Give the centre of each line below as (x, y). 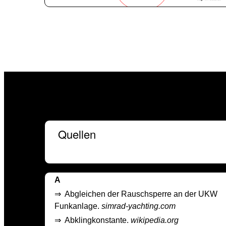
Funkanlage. (78, 206)
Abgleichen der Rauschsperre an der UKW (141, 194)
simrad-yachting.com (138, 206)
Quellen (77, 134)
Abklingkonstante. (98, 220)
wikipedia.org (155, 220)
